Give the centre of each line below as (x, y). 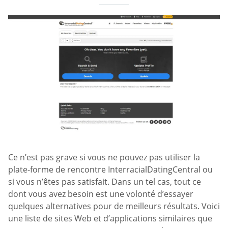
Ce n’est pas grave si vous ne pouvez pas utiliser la (104, 158)
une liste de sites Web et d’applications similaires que (110, 219)
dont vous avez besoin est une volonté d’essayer (101, 194)
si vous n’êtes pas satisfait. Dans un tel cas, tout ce (105, 182)
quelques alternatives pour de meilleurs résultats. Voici (114, 206)
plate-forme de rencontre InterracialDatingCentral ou (110, 170)
